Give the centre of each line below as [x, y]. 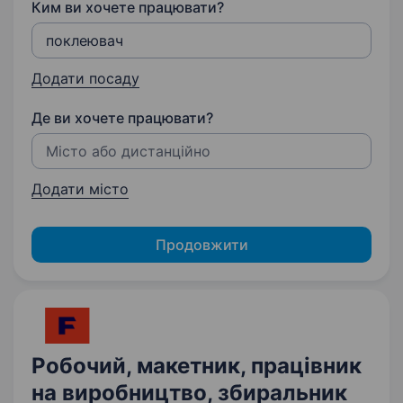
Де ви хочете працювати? [122, 118]
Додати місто [80, 189]
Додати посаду [85, 78]
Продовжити [201, 245]
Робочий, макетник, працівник [197, 366]
